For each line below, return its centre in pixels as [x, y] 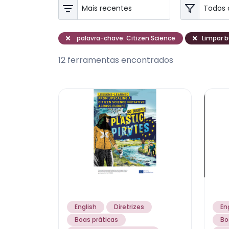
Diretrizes [129, 207]
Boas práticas [96, 219]
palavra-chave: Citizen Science [125, 38]
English [86, 207]
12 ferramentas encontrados [116, 60]
